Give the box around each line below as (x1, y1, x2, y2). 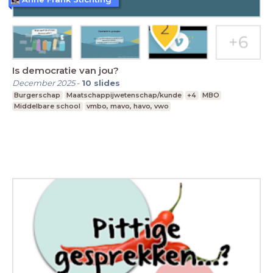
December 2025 (12, 77, 75, 88)
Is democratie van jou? (12, 64, 119, 76)
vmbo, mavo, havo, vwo (86, 101, 169, 110)
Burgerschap (14, 90, 61, 99)
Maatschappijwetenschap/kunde (66, 90, 182, 99)
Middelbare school (14, 101, 81, 110)
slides (94, 77, 120, 88)
